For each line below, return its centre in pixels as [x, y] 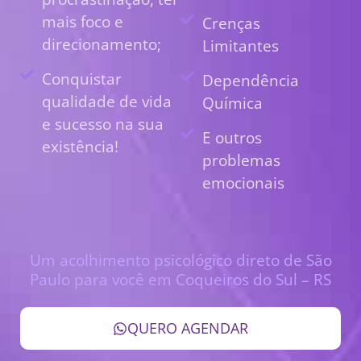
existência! [81, 147]
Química [233, 103]
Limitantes [241, 46]
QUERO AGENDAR [188, 328]
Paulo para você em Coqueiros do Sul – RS [180, 280]
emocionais [244, 183]
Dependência [251, 81]
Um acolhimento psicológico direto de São [180, 260]
